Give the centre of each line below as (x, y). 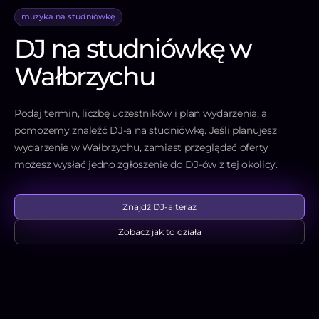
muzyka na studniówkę (68, 17)
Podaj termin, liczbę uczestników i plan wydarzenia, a (141, 114)
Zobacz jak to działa (159, 231)
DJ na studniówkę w (133, 49)
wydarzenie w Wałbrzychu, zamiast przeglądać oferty (142, 148)
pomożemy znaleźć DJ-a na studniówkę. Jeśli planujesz (146, 131)
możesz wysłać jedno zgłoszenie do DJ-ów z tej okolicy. (146, 165)
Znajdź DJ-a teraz (159, 206)
